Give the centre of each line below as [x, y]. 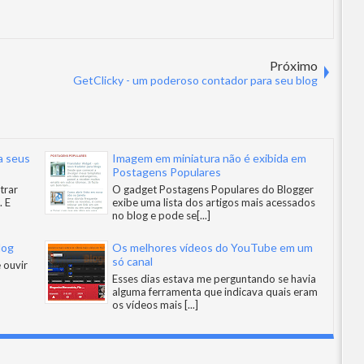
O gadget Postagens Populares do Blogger [213, 189]
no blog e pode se [154, 215]
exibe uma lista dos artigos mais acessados [214, 202]
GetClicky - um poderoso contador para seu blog [195, 80]
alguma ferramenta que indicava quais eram [215, 292]
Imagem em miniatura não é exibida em [209, 158]
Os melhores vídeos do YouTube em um [212, 247]
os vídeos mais [148, 305]
